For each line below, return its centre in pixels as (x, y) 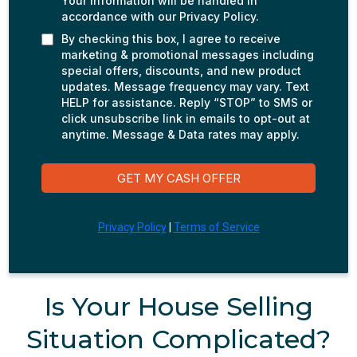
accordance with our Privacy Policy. (160, 16)
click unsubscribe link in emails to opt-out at (186, 118)
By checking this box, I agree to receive (171, 39)
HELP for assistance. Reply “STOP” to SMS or (187, 102)
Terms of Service (216, 227)
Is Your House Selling (178, 306)
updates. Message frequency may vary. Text (185, 86)
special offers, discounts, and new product (181, 71)
